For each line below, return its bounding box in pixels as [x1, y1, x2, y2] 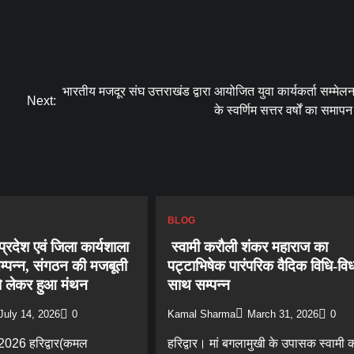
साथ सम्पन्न [167, 277, 230, 294]
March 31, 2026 [247, 308, 318, 320]
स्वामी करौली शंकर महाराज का [167, 239, 328, 256]
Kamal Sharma [167, 308, 235, 320]
